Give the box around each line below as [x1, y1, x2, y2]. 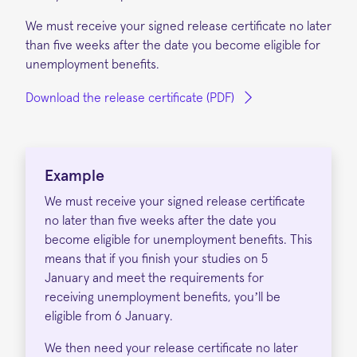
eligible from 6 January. [45, 309, 176, 323]
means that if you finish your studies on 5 [45, 252, 268, 265]
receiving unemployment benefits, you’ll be [45, 290, 280, 304]
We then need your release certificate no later [45, 341, 298, 355]
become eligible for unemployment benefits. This [45, 233, 312, 246]
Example [45, 167, 104, 184]
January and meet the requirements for [45, 271, 264, 284]
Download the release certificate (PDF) [25, 91, 234, 104]
